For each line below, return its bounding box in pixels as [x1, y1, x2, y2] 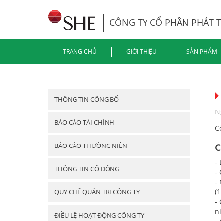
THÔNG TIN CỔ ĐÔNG [54, 164, 119, 173]
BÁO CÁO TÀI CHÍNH [54, 118, 114, 127]
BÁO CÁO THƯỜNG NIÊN [54, 141, 127, 150]
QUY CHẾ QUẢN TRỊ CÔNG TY [54, 187, 140, 196]
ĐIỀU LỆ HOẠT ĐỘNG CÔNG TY [54, 211, 144, 220]
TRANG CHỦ [63, 47, 97, 56]
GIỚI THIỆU [126, 47, 157, 56]
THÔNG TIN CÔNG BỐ [54, 95, 119, 104]
